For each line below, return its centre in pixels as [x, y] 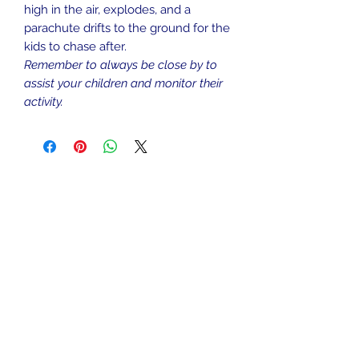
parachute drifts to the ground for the [127, 28]
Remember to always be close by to [121, 65]
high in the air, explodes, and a [107, 10]
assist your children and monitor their [123, 83]
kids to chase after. [75, 46]
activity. [44, 102]
